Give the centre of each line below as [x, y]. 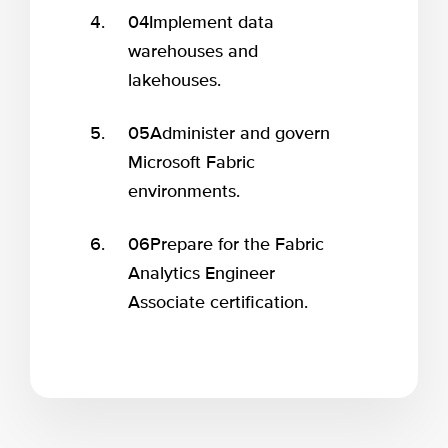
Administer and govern [239, 133]
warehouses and [192, 51]
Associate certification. [217, 302]
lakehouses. [174, 80]
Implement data [211, 22]
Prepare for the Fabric [236, 244]
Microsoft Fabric [191, 162]
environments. [183, 191]
